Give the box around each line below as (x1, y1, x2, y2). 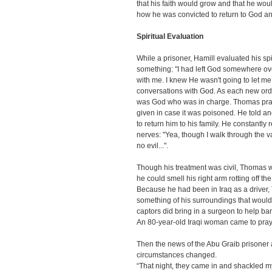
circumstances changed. (137, 251, 217, 259)
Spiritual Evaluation (137, 32, 203, 41)
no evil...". (137, 141, 168, 150)
